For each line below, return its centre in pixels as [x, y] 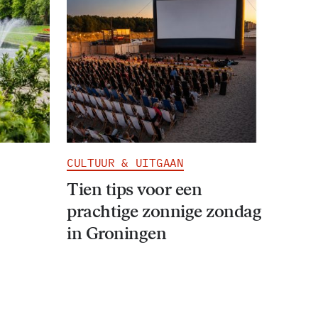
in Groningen [117, 233]
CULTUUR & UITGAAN [125, 162]
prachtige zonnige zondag [164, 211]
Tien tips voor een [135, 189]
